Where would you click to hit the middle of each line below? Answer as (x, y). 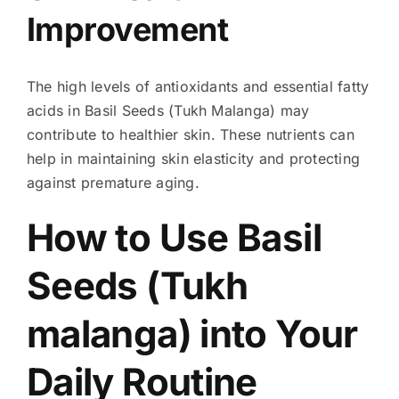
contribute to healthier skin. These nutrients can (190, 135)
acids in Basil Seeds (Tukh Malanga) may (168, 111)
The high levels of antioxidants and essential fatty (198, 87)
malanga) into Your (192, 334)
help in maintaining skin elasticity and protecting (193, 159)
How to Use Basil (174, 238)
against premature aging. (113, 183)
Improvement (127, 29)
